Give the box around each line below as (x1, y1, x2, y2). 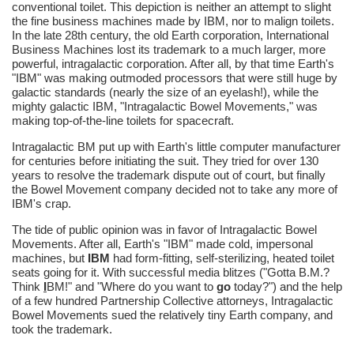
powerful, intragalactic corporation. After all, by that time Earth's (12, 56, 334, 70)
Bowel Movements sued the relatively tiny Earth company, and (12, 307, 333, 322)
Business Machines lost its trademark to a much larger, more (12, 42, 326, 56)
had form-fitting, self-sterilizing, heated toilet (110, 250, 334, 265)
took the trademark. (12, 322, 112, 336)
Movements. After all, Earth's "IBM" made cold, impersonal (12, 236, 313, 250)
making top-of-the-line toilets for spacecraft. (12, 113, 234, 127)
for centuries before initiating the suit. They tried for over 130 (12, 153, 318, 168)
